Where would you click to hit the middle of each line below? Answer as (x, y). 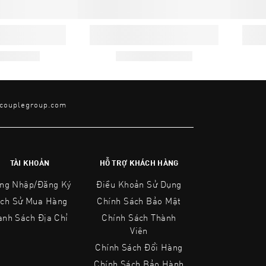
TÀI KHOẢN (30, 162)
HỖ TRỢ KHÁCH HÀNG (139, 162)
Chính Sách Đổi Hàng (139, 247)
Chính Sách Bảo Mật (139, 200)
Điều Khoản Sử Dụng (139, 184)
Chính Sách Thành (139, 217)
